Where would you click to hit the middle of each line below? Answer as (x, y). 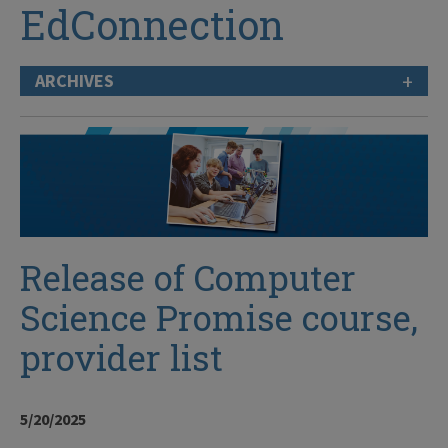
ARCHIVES (74, 80)
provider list (121, 357)
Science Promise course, (219, 317)
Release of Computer (188, 277)
